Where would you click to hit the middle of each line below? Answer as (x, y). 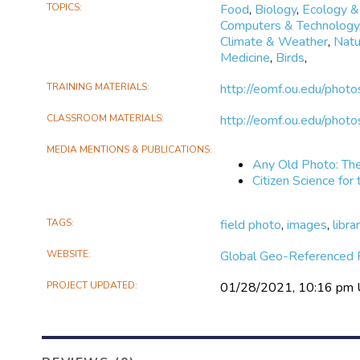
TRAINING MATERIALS (97, 86)
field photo (251, 225)
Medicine (245, 57)
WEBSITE (68, 254)
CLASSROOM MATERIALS (104, 118)
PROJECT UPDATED (91, 285)
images (307, 225)
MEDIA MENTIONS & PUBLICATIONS (129, 149)
